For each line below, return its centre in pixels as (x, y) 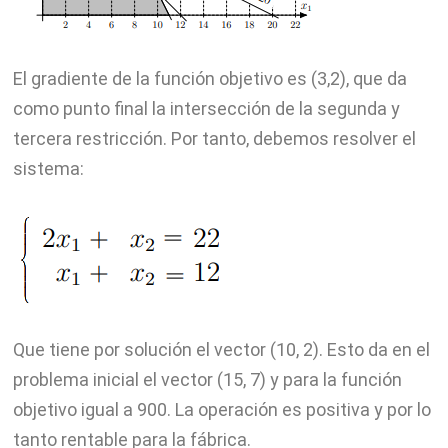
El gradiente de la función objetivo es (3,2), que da (209, 79)
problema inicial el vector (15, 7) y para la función (207, 380)
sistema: (48, 169)
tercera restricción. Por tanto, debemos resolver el (214, 139)
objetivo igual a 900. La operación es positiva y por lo (221, 410)
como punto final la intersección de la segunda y (206, 109)
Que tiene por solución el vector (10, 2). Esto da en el (221, 350)
